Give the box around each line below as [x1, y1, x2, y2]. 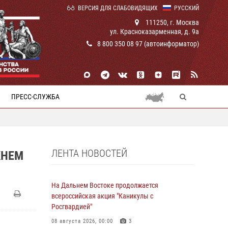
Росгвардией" [51, 203, 92, 211]
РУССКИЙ [174, 5, 199, 12]
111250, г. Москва [144, 18, 199, 26]
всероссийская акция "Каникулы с [51, 192, 153, 200]
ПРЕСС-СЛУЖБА [11, 93, 60, 101]
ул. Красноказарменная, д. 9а [110, 27, 199, 36]
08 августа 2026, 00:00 [51, 218, 113, 224]
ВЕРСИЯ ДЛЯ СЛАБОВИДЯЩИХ [78, 5, 158, 12]
